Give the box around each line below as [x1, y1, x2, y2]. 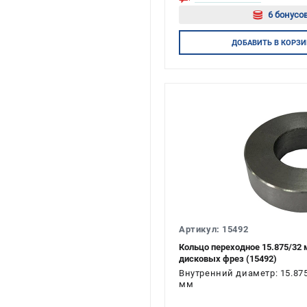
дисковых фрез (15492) [179, 254, 277, 264]
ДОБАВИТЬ [231, 38, 272, 47]
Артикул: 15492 [179, 224, 249, 234]
